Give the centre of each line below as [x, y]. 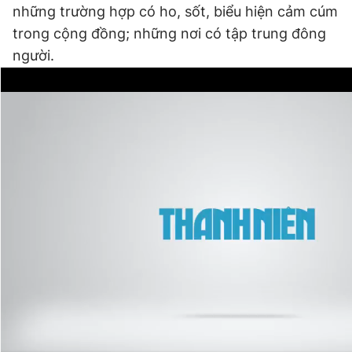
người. [33, 55]
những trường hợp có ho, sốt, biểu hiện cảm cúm [175, 11]
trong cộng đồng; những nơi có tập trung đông [169, 33]
